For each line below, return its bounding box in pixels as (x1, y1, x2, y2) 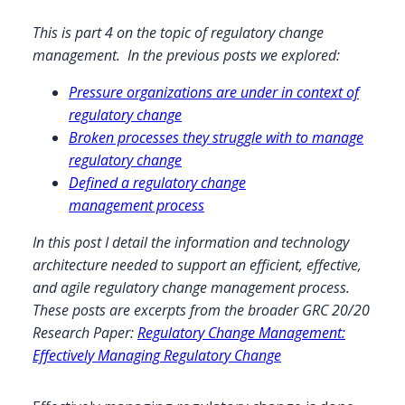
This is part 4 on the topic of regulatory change (33, 22, 324, 42)
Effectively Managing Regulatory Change (33, 344, 281, 365)
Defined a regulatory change (69, 172, 246, 193)
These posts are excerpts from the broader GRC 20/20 (33, 299, 370, 320)
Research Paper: (33, 322, 137, 343)
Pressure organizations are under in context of (69, 81, 359, 102)
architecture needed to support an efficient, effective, (33, 254, 362, 275)
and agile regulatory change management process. (33, 277, 350, 297)
